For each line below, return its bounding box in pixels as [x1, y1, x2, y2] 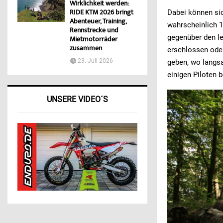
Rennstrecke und [70, 26, 118, 36]
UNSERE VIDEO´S [47, 95, 109, 105]
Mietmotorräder [70, 35, 117, 45]
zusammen [70, 44, 102, 54]
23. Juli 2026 [78, 57, 113, 65]
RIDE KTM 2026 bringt [70, 8, 133, 18]
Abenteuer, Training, [70, 17, 126, 27]
